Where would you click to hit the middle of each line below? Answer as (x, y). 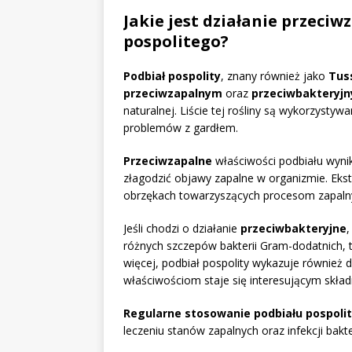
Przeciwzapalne (168, 161)
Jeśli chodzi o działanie (182, 229)
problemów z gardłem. (181, 128)
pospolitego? (176, 42)
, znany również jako (275, 76)
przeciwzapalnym (173, 93)
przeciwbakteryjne (293, 229)
